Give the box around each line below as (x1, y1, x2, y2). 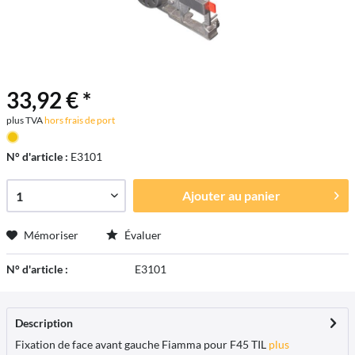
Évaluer (122, 228, 162, 242)
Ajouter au (181, 188, 242, 203)
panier (243, 188, 281, 203)
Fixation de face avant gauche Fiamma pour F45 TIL (15, 338, 266, 351)
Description (15, 316, 73, 330)
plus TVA (6, 114, 43, 126)
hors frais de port (43, 114, 115, 126)
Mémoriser (24, 228, 78, 242)
